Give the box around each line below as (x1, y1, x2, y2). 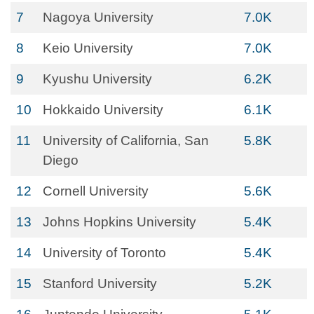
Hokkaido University (43, 102, 163, 117)
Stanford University (43, 276, 157, 291)
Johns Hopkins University (43, 214, 196, 229)
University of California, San (43, 133, 209, 148)
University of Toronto (43, 245, 166, 260)
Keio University (43, 41, 133, 55)
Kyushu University (43, 71, 152, 86)
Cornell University (43, 184, 149, 198)
